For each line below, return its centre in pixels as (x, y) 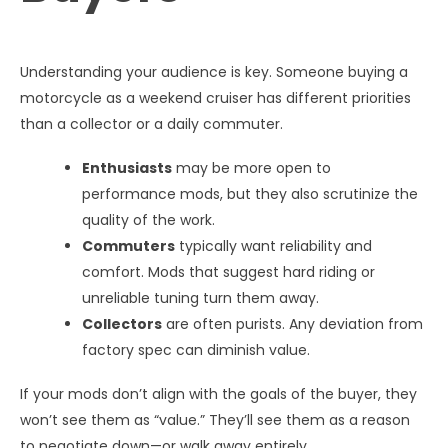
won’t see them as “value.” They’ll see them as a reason (215, 419)
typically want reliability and (273, 245)
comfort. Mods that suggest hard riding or (228, 271)
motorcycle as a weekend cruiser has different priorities (215, 97)
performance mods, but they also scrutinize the (250, 193)
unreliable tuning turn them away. (200, 297)
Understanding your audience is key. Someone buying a (214, 71)
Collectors (122, 323)
